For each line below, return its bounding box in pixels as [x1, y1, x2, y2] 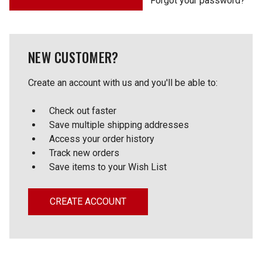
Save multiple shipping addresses [49, 119, 189, 130]
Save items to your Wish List [49, 161, 167, 173]
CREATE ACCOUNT [50, 196, 126, 207]
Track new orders [49, 147, 119, 158]
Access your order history [49, 133, 154, 144]
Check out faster [49, 105, 116, 116]
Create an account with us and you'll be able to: [28, 77, 218, 88]
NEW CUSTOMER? [28, 47, 119, 67]
